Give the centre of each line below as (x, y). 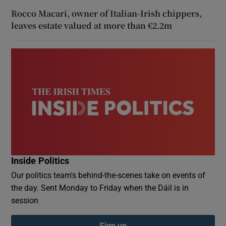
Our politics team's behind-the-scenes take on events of (108, 175)
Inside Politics (40, 161)
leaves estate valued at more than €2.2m (92, 25)
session (25, 200)
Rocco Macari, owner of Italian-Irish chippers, (107, 13)
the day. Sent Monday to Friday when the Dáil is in (100, 187)
